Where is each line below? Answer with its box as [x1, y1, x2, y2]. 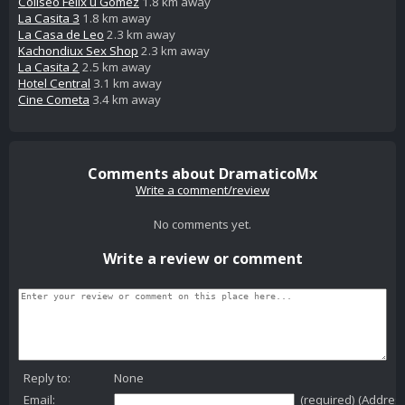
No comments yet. [154, 215, 251, 232]
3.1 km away [90, 75, 162, 92]
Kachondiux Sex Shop [18, 42, 138, 60]
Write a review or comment [102, 248, 303, 268]
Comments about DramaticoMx [88, 163, 317, 184]
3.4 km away [89, 91, 161, 108]
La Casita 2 [18, 59, 80, 76]
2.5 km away [80, 59, 151, 76]
